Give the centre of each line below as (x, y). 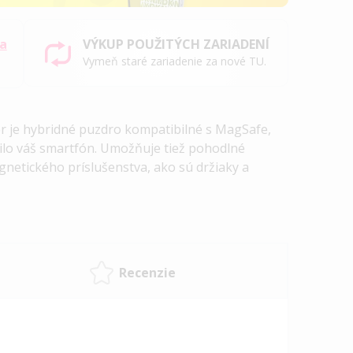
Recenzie (147, 272)
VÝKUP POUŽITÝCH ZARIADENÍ (176, 45)
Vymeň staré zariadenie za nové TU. (175, 61)
